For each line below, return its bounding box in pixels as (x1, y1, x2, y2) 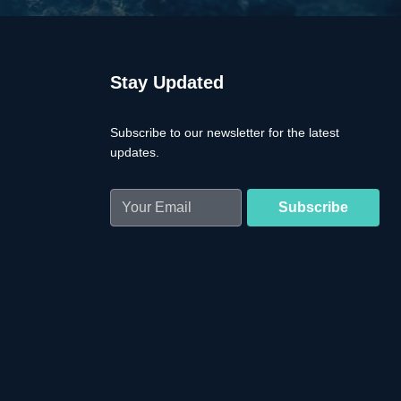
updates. (109, 145, 159, 160)
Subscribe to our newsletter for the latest (109, 125, 339, 141)
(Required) (111, 216, 165, 230)
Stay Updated (109, 73, 224, 93)
